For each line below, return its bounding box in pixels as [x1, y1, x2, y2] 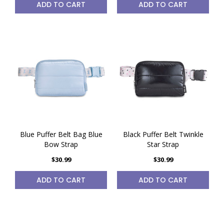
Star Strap [147, 139, 179, 149]
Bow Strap [44, 139, 78, 149]
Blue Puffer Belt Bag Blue [19, 129, 102, 139]
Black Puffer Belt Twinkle [122, 129, 203, 139]
